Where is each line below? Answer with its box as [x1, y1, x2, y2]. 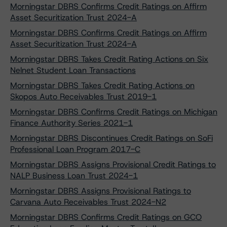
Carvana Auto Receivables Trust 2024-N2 [10, 197, 166, 207]
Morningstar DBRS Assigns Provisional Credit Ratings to [10, 159, 216, 170]
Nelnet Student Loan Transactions [10, 65, 136, 75]
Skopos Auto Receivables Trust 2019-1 [10, 91, 157, 102]
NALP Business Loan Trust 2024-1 [10, 170, 138, 181]
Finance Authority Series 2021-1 [10, 118, 133, 128]
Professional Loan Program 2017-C [10, 144, 140, 155]
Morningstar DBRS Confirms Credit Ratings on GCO [10, 212, 202, 222]
